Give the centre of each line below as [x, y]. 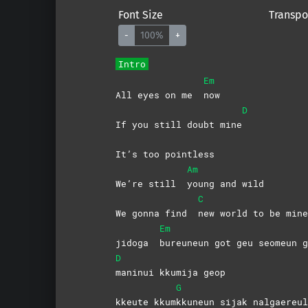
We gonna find [156, 213]
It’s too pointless [165, 154]
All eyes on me [159, 95]
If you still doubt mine [178, 124]
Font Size [140, 14]
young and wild [225, 183]
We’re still [151, 183]
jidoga [137, 242]
